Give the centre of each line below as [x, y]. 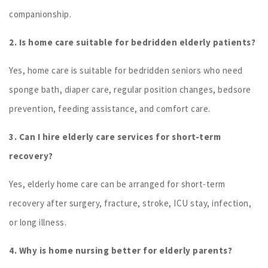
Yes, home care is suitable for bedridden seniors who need [126, 70]
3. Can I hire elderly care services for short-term [115, 136]
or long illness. [38, 222]
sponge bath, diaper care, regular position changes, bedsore [130, 89]
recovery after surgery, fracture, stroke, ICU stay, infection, [130, 203]
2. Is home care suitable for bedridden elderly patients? [132, 42]
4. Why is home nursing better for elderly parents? [121, 250]
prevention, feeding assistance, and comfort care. [110, 108]
